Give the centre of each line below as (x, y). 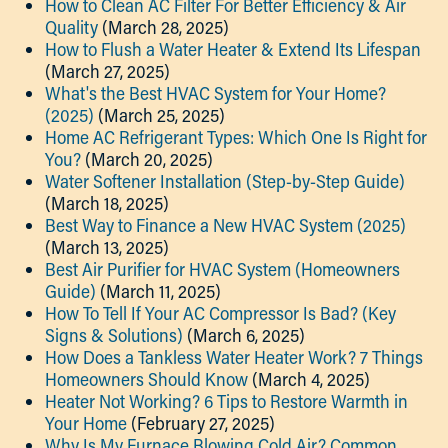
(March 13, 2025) (107, 247)
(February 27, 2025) (203, 423)
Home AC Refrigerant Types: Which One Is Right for (236, 137)
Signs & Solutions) (114, 335)
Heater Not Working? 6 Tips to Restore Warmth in (226, 401)
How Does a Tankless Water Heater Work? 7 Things (234, 357)
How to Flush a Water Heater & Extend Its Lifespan (233, 49)
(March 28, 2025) (165, 27)
